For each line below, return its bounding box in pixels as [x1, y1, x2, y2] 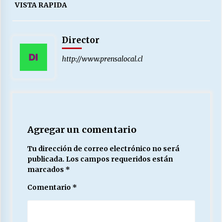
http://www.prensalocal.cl [61, 55, 143, 64]
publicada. [27, 155, 64, 164]
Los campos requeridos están [65, 155, 173, 164]
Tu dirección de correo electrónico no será [27, 144, 179, 154]
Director [61, 35, 100, 46]
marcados [27, 165, 65, 174]
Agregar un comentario [27, 124, 136, 136]
